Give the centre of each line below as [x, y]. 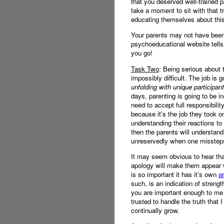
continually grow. [155, 210]
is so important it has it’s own [174, 174]
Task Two [145, 68]
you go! [141, 53]
